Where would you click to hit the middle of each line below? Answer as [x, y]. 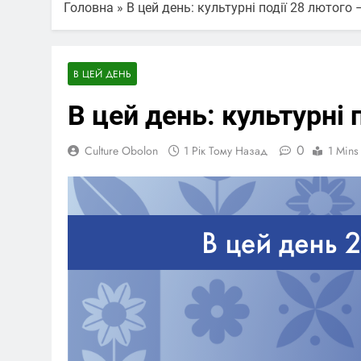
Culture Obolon [121, 150]
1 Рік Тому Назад [226, 150]
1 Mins [343, 150]
